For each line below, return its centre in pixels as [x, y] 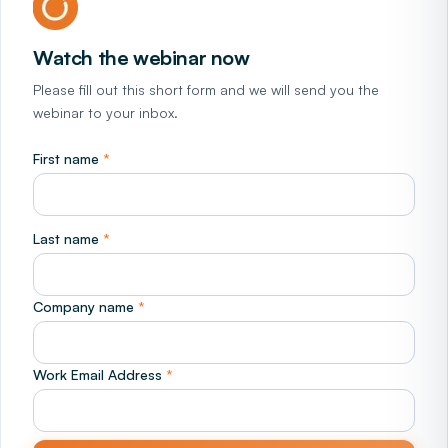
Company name [85, 306]
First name [68, 158]
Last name [68, 238]
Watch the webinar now [141, 57]
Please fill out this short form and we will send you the [206, 89]
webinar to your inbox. [105, 112]
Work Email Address [99, 374]
